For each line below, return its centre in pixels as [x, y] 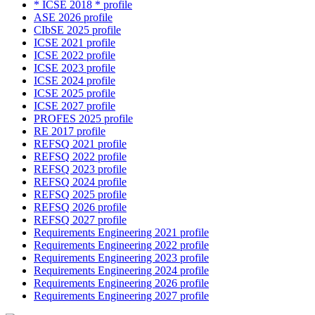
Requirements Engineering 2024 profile [121, 271]
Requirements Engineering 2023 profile [121, 258]
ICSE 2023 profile [75, 68]
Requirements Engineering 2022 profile [121, 245]
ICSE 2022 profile [75, 56]
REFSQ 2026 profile [80, 207]
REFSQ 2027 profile [80, 220]
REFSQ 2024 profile [80, 182]
